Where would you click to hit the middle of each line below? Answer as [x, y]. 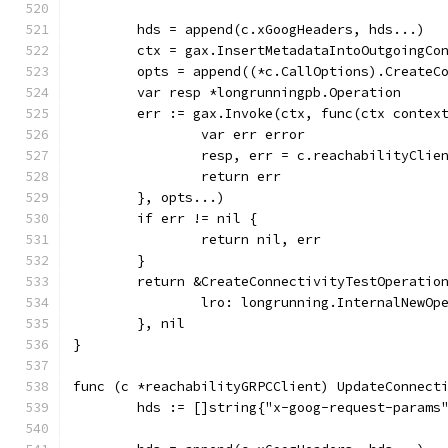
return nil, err [261, 239]
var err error [253, 134]
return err [241, 176]
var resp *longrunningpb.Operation [269, 92]
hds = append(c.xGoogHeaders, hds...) [281, 29]
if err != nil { [197, 218]
